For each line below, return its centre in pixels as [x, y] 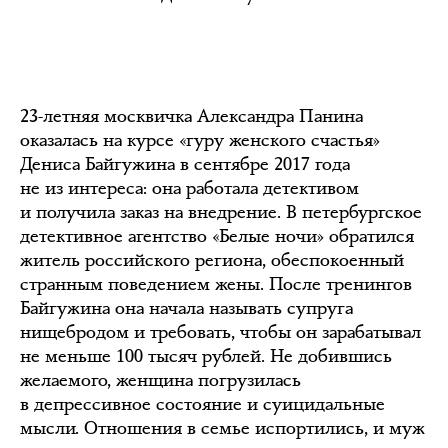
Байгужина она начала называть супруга [186, 308]
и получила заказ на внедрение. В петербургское [221, 212]
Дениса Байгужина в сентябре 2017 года [185, 164]
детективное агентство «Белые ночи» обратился [217, 236]
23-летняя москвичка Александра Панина [191, 116]
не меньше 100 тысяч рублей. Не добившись [206, 356]
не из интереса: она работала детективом [189, 188]
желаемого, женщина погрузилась [160, 380]
